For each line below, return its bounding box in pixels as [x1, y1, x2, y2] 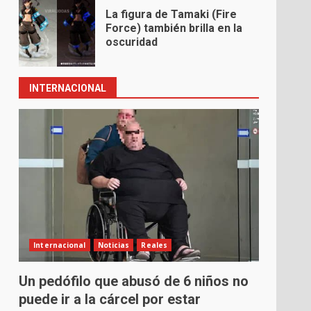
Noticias [97, 240, 130, 251]
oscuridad [106, 35, 158, 49]
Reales [141, 240, 168, 251]
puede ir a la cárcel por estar [19, 291, 201, 308]
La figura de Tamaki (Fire [106, 8, 237, 22]
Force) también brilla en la [106, 22, 243, 35]
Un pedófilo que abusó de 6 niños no [19, 273, 249, 290]
